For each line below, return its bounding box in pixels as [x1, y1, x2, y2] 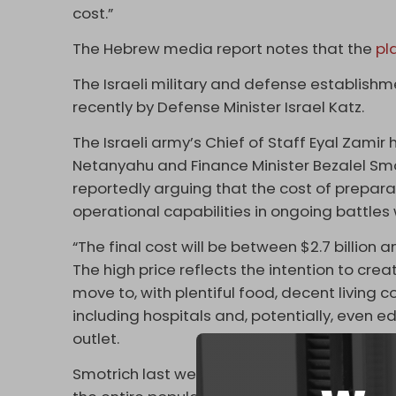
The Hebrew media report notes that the [72, 38, 377, 60]
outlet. [72, 328, 120, 350]
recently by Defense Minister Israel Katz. [72, 96, 369, 118]
